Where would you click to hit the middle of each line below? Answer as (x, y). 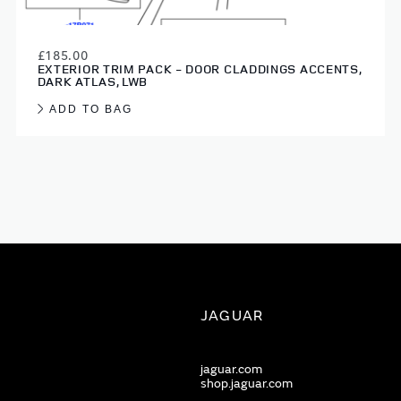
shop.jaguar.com (247, 384)
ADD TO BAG (90, 110)
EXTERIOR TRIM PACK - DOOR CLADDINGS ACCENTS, (199, 69)
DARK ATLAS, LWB (93, 81)
